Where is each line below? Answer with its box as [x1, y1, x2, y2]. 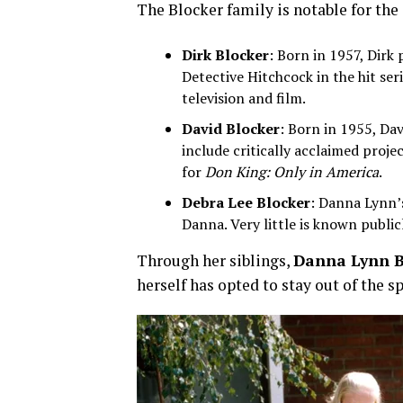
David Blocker [182, 119, 280, 139]
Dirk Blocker [182, 45, 269, 65]
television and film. [182, 88, 306, 108]
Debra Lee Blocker [182, 193, 310, 212]
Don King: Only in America [205, 162, 379, 182]
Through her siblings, [137, 250, 293, 271]
